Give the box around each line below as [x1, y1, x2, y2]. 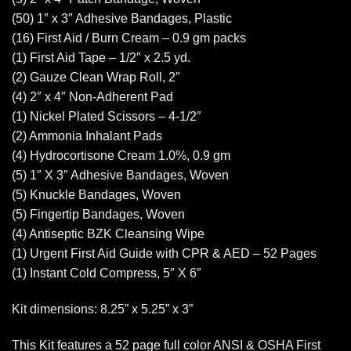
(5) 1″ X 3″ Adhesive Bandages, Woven [12, 168, 229, 183]
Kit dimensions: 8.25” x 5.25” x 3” [12, 302, 193, 316]
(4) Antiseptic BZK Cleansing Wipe [12, 227, 204, 241]
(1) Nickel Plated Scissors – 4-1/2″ [12, 110, 201, 124]
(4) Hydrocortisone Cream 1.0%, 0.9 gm [12, 149, 230, 163]
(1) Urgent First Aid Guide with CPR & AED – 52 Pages [12, 247, 317, 261]
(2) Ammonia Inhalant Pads [12, 129, 162, 143]
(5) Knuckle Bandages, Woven [12, 188, 181, 202]
